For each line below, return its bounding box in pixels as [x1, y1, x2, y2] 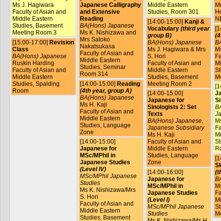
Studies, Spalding [12, 80, 60, 87]
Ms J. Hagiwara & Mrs [147, 45, 206, 53]
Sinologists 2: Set [147, 104, 196, 111]
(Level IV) [79, 166, 106, 173]
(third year [180, 25, 210, 32]
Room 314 [79, 71, 108, 78]
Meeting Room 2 [147, 80, 192, 87]
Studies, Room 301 [147, 8, 199, 16]
